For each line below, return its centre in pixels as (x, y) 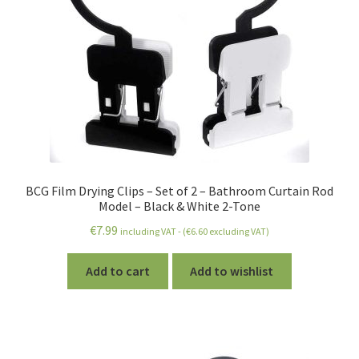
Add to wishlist (232, 271)
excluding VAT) (238, 232)
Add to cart (117, 271)
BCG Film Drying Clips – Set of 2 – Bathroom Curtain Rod (179, 190)
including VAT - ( (153, 232)
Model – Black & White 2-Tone (179, 206)
